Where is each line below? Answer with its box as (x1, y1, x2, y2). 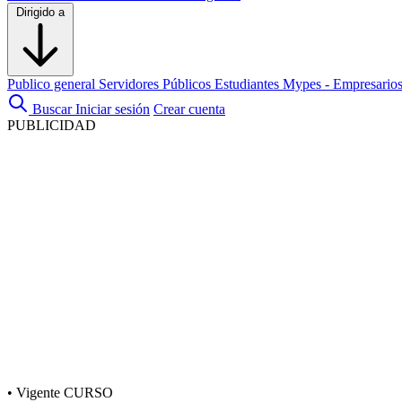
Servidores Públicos (99, 76, 214, 92)
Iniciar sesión (75, 101, 150, 117)
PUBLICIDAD (7, 118, 96, 133)
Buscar (32, 101, 72, 117)
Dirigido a (16, 5, 65, 19)
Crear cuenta (153, 101, 225, 117)
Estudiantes (214, 76, 283, 92)
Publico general (7, 76, 99, 92)
